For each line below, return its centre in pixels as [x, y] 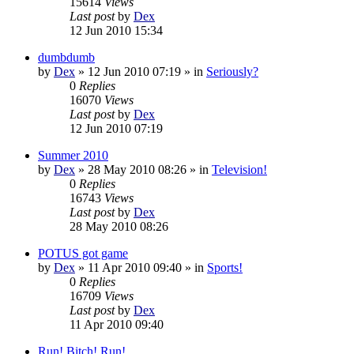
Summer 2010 [73, 155]
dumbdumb [66, 57]
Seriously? [232, 71]
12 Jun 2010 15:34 [116, 30]
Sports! [225, 267]
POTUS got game [83, 253]
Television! [239, 169]
